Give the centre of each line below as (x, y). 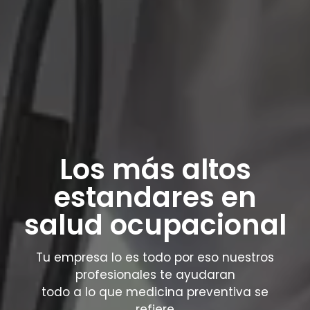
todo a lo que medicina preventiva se (155, 292)
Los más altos (155, 169)
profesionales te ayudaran (155, 274)
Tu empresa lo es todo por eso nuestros (155, 257)
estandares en (155, 197)
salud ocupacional (155, 225)
